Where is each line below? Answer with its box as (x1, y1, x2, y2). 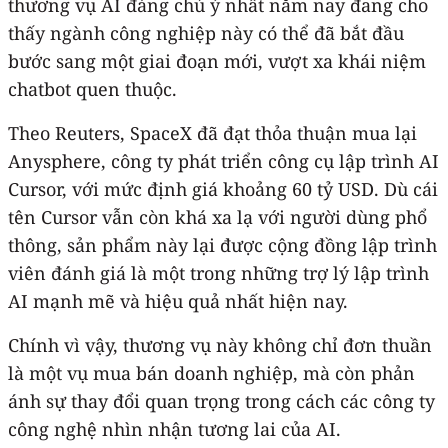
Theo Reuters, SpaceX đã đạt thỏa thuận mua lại (8, 120, 417, 145)
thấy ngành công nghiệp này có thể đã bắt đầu (8, 20, 404, 45)
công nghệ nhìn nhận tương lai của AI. (8, 416, 341, 441)
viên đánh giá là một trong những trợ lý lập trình (8, 260, 429, 285)
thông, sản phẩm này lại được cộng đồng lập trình (8, 232, 437, 257)
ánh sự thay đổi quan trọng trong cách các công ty (8, 388, 435, 413)
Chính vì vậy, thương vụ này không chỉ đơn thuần (8, 332, 432, 357)
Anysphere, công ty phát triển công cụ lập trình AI (8, 148, 439, 173)
